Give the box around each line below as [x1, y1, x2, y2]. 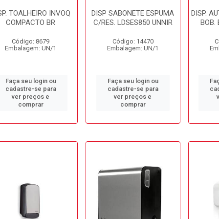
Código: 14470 [112, 38, 153, 45]
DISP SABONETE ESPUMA [91, 9, 175, 18]
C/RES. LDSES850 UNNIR [93, 18, 173, 27]
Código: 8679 [12, 38, 50, 45]
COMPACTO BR [6, 18, 56, 27]
